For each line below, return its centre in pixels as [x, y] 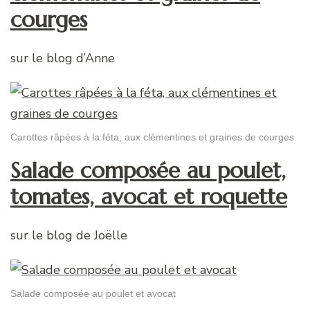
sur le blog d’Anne [63, 58]
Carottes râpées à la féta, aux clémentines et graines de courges [152, 137]
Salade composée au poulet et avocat [93, 293]
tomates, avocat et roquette [149, 197]
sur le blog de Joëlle [69, 235]
